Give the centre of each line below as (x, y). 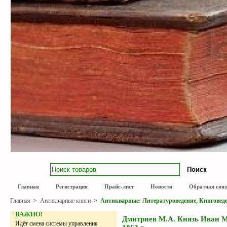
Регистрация (72, 186)
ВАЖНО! (29, 214)
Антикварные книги (66, 201)
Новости (161, 186)
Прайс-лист (119, 186)
